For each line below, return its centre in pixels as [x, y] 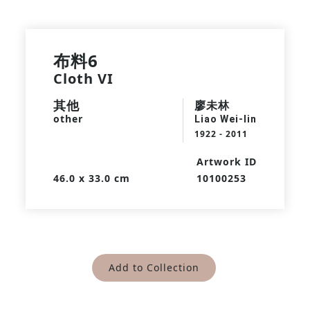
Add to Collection [154, 267]
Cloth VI [83, 79]
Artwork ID [227, 162]
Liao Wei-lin [226, 119]
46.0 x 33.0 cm [91, 178]
